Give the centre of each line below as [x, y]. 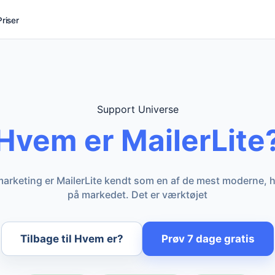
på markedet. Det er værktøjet [137, 195]
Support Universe [137, 109]
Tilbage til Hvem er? [72, 239]
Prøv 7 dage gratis [208, 239]
